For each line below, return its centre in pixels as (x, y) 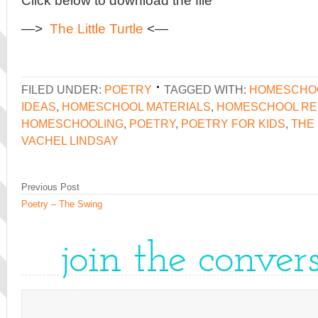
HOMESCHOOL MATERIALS (136, 106)
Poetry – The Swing (62, 204)
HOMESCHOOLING (72, 124)
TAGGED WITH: (207, 89)
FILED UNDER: (63, 89)
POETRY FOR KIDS (233, 124)
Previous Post (50, 187)
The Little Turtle (97, 28)
